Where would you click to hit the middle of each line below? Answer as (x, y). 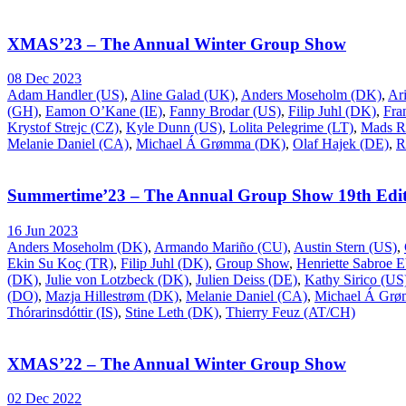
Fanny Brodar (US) (225, 111)
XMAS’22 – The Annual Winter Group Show (177, 363)
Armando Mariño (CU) (221, 246)
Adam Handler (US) (66, 95)
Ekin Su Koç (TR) (60, 263)
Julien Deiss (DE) (246, 279)
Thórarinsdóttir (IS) (63, 312)
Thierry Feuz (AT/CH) (290, 312)
